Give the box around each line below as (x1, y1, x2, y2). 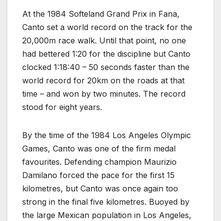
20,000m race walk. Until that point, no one (22, 36, 186, 46)
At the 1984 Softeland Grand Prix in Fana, (22, 9, 180, 19)
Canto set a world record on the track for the (22, 22, 192, 33)
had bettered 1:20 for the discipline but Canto (22, 49, 190, 59)
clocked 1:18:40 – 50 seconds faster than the (22, 62, 189, 73)
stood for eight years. (22, 102, 102, 112)
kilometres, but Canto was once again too (22, 184, 178, 194)
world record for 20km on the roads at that (22, 75, 184, 86)
